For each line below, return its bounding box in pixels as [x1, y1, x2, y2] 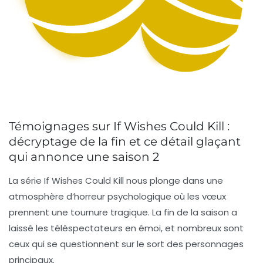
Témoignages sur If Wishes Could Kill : [9, 119, 230, 133]
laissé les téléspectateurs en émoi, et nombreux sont [9, 221, 244, 234]
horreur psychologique [74, 190, 171, 203]
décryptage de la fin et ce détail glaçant [9, 134, 241, 149]
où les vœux [171, 190, 226, 203]
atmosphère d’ [9, 190, 74, 203]
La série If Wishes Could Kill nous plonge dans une [9, 174, 223, 187]
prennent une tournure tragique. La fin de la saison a [9, 205, 237, 218]
